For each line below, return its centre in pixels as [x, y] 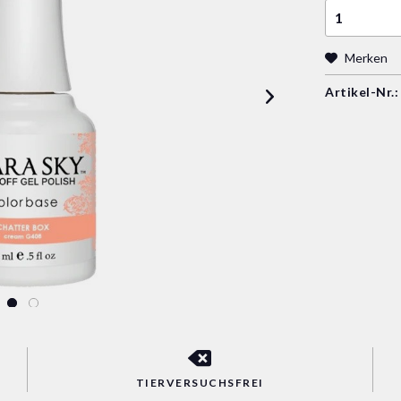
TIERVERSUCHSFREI [200, 383]
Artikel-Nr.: [362, 92]
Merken [367, 58]
